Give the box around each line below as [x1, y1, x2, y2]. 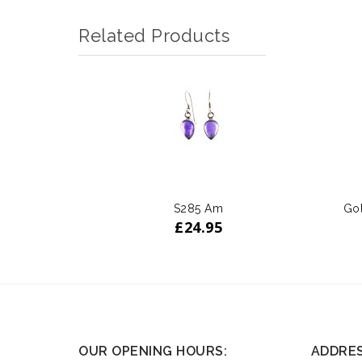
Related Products [78, 25, 229, 46]
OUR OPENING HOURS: [78, 343, 227, 359]
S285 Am [173, 202, 224, 215]
